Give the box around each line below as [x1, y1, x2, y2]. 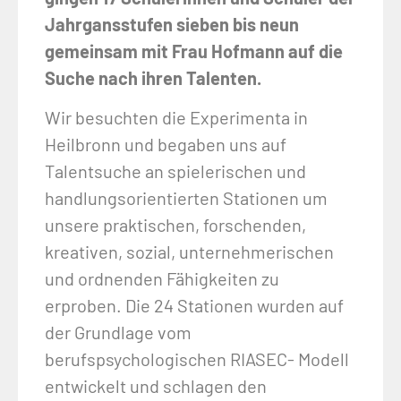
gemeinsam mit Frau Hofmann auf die [45, 40, 343, 62]
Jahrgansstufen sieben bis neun [45, 13, 299, 35]
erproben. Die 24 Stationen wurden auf [45, 294, 344, 317]
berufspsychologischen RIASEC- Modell [45, 348, 349, 371]
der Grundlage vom [45, 321, 192, 344]
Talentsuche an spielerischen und [45, 160, 306, 183]
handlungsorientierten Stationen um [45, 187, 328, 209]
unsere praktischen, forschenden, [45, 214, 306, 236]
